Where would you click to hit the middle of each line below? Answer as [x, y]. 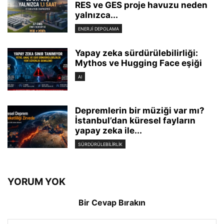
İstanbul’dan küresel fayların [135, 120]
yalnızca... [96, 15]
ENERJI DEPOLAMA [98, 28]
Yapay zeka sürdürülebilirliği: [136, 53]
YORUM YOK [36, 181]
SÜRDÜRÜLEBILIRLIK [100, 144]
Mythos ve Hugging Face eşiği [138, 63]
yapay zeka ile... [108, 130]
